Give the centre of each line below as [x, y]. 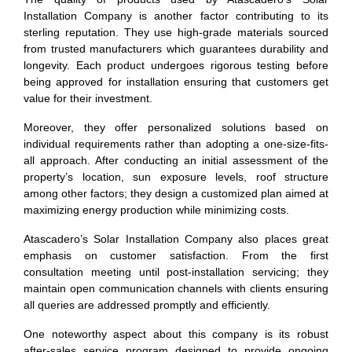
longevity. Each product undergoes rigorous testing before [176, 65]
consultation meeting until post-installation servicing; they [176, 272]
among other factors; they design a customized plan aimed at [176, 193]
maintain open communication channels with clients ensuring [176, 288]
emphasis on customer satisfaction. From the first [176, 255]
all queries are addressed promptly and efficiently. [147, 305]
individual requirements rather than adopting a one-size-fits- [176, 144]
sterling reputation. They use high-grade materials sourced [176, 32]
